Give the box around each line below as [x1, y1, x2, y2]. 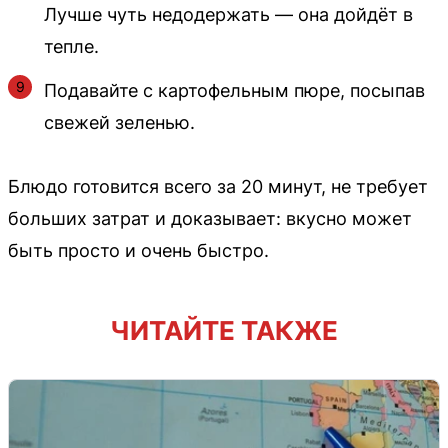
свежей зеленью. [44, 111, 195, 133]
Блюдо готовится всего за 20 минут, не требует [8, 175, 428, 197]
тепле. [44, 35, 99, 57]
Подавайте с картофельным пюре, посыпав [44, 79, 425, 101]
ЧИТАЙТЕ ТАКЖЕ [110, 314, 338, 346]
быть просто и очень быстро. [8, 239, 269, 261]
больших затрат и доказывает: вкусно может [8, 207, 412, 229]
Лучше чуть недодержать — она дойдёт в [44, 3, 413, 25]
